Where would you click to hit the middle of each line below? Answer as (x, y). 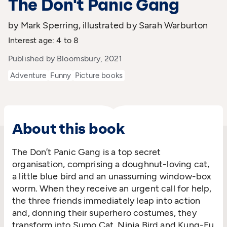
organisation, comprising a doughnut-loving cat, (111, 164)
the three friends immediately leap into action (106, 200)
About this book (68, 128)
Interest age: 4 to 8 (44, 40)
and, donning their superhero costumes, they (104, 213)
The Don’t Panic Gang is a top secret (87, 152)
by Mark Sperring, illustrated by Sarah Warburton (108, 25)
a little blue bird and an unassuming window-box (112, 176)
